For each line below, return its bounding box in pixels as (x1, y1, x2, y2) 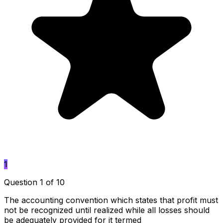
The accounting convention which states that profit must (4, 195, 218, 205)
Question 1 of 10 (4, 177, 65, 187)
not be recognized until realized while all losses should (4, 205, 210, 215)
